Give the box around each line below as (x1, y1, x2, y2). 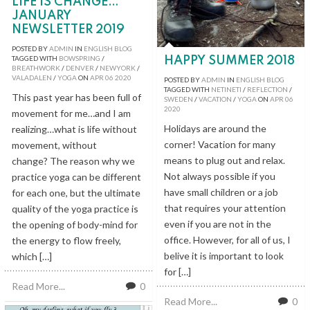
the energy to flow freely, (12, 234, 121, 246)
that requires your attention (164, 201, 286, 214)
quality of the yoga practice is (12, 202, 138, 215)
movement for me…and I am (12, 107, 131, 119)
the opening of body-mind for (12, 218, 138, 230)
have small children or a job (164, 185, 278, 198)
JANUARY (12, 9, 71, 22)
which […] (12, 250, 52, 262)
